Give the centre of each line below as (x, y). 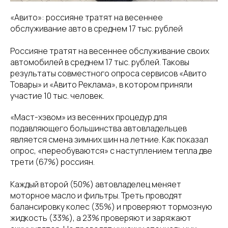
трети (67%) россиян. (52, 162)
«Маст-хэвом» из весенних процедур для (89, 117)
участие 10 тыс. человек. (57, 95)
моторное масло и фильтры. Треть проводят (96, 195)
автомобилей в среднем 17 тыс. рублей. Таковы (100, 62)
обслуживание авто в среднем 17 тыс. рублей (96, 28)
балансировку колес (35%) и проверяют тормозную (111, 206)
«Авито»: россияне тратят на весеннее (87, 17)
